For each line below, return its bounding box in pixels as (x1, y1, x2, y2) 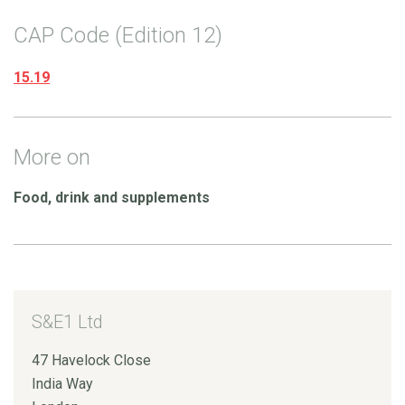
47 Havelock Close (32, 351, 151, 369)
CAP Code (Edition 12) (14, 22, 222, 48)
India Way (32, 374, 93, 392)
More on (14, 144, 90, 170)
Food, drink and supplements (14, 188, 210, 206)
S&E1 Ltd (32, 310, 103, 333)
